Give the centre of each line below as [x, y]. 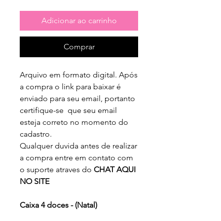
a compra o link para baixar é [70, 86]
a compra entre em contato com [76, 157]
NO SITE [35, 181]
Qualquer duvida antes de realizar [78, 146]
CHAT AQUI [115, 169]
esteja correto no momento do [74, 122]
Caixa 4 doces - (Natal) [58, 205]
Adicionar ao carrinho [79, 20]
